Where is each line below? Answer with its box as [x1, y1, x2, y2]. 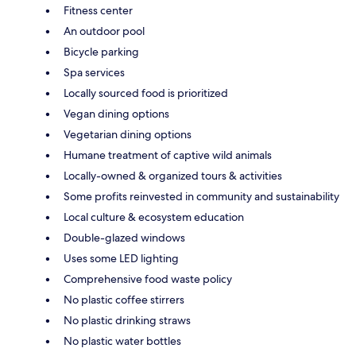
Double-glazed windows [64, 230, 185, 246]
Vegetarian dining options [64, 127, 192, 142]
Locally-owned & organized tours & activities [64, 168, 282, 184]
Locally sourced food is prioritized [64, 86, 228, 101]
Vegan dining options [64, 106, 169, 122]
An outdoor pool [64, 24, 145, 39]
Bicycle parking [64, 44, 139, 60]
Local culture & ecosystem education [64, 210, 244, 225]
